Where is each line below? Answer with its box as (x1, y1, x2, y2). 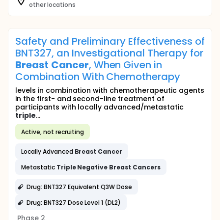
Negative (77, 163, 108, 171)
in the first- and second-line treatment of (15, 94, 165, 104)
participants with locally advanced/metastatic (15, 102, 184, 112)
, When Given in (88, 58, 163, 72)
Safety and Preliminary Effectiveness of (15, 34, 205, 48)
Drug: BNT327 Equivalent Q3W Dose (27, 182, 133, 191)
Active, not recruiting (21, 127, 84, 136)
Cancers (133, 163, 161, 171)
